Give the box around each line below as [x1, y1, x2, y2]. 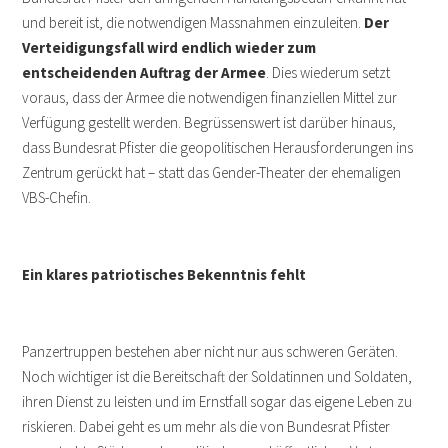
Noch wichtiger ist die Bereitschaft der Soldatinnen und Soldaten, [22, 367, 413, 387]
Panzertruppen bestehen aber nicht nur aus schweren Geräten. [22, 342, 399, 362]
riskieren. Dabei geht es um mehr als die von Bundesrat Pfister [22, 417, 391, 437]
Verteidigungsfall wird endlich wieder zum [22, 38, 317, 58]
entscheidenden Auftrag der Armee [22, 63, 267, 83]
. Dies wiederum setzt [266, 63, 391, 83]
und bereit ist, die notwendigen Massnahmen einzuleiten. [22, 13, 365, 33]
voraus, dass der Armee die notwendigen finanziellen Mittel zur [22, 88, 398, 108]
